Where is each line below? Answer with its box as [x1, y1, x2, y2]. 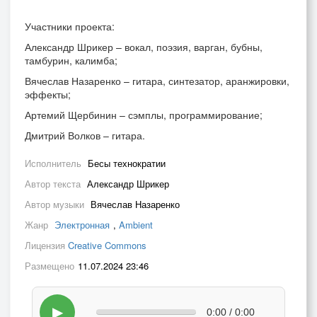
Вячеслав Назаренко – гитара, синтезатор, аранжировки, [25, 74, 289, 88]
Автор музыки [25, 197, 87, 211]
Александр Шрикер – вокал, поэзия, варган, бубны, [25, 40, 263, 54]
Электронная [54, 218, 110, 231]
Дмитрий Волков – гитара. [25, 128, 145, 142]
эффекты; [25, 87, 71, 101]
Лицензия [25, 238, 68, 252]
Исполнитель [25, 156, 84, 170]
